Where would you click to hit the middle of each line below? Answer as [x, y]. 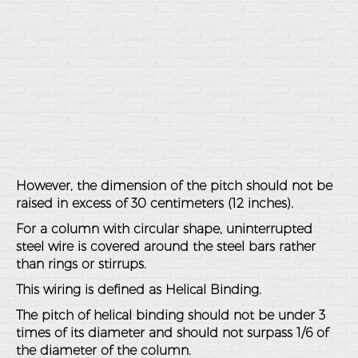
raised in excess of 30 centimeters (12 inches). [155, 203]
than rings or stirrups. [81, 264]
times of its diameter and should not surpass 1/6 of [172, 333]
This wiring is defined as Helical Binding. [139, 290]
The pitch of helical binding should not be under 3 [171, 315]
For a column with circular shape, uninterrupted [164, 229]
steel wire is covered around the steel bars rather [166, 247]
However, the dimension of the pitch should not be [174, 186]
